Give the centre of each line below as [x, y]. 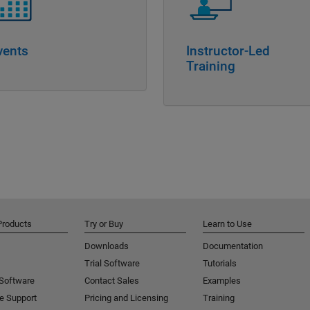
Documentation [233, 246]
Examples [222, 281]
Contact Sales [112, 281]
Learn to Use [227, 224]
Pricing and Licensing [126, 298]
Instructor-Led [228, 51]
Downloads [107, 246]
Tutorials [220, 264]
